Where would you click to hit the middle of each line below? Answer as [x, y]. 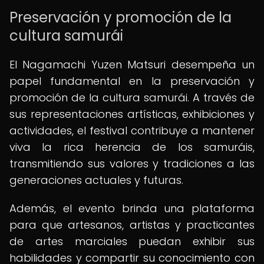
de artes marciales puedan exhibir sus [132, 241]
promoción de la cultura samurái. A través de [132, 98]
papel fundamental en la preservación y [132, 81]
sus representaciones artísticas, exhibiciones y [132, 114]
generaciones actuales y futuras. [96, 180]
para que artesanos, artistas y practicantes [132, 225]
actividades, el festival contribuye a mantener [132, 131]
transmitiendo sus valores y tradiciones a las [132, 164]
